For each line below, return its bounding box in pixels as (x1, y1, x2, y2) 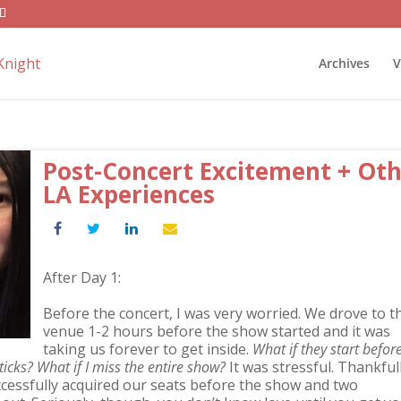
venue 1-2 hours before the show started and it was (43, 321, 390, 341)
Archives (319, 55, 370, 72)
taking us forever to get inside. (43, 339, 252, 359)
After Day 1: (43, 268, 121, 287)
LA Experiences (43, 178, 215, 210)
